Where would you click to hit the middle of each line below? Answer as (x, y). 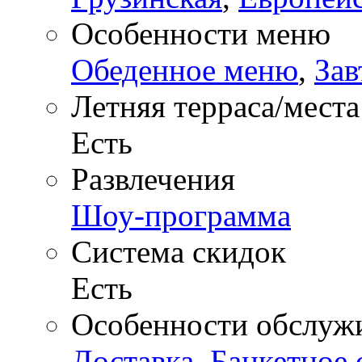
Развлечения (153, 179)
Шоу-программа (181, 215)
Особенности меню (201, 33)
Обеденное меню (185, 69)
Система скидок (179, 251)
